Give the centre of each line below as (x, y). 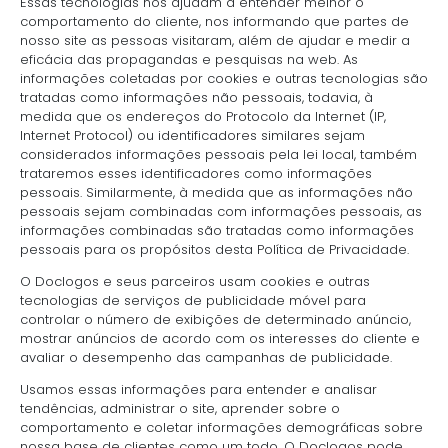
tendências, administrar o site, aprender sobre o (180, 408)
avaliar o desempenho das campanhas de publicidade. (206, 357)
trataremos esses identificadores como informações (196, 173)
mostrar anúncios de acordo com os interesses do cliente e (220, 338)
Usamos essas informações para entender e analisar (198, 389)
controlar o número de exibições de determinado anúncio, (215, 319)
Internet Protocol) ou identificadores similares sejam (192, 135)
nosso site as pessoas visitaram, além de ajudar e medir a (215, 40)
